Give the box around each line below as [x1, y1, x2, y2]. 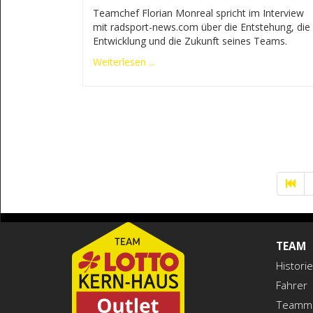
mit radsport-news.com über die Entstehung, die [92, 20, 310, 34]
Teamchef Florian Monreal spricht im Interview [92, 6, 304, 20]
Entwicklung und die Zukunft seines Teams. [92, 34, 287, 48]
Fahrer [276, 278, 307, 293]
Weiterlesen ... [92, 54, 155, 68]
